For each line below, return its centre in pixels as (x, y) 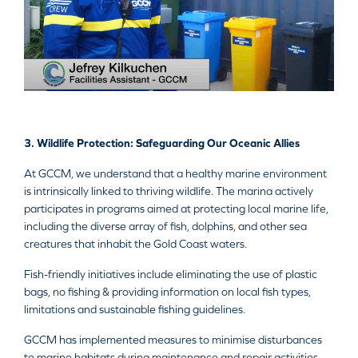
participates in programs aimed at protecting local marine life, (176, 209)
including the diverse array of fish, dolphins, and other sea (165, 227)
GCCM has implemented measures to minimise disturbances (173, 340)
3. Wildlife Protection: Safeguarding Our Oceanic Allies (162, 143)
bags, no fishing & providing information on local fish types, (167, 292)
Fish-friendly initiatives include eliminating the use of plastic (171, 274)
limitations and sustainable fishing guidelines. (135, 310)
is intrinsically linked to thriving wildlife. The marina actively (169, 191)
